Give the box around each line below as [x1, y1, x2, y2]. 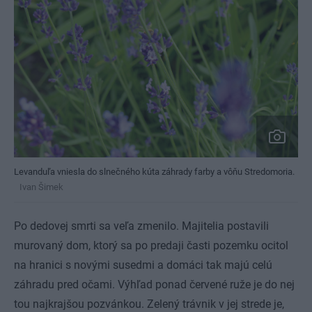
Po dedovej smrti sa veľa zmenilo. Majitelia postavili [14, 219, 269, 233]
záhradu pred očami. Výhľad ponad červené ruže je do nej [14, 278, 295, 291]
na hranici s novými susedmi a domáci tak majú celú [14, 258, 272, 272]
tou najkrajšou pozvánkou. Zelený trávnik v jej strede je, [14, 297, 284, 311]
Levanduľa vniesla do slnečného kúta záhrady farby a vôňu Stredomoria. [14, 166, 295, 177]
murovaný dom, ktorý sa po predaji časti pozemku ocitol [14, 239, 288, 252]
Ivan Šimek [19, 182, 63, 192]
